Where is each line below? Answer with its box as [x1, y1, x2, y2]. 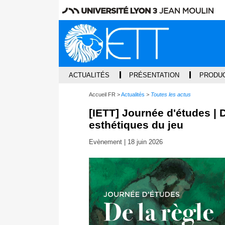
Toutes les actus [151, 91, 191, 97]
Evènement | [89, 138, 128, 146]
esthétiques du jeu [89, 119, 183, 131]
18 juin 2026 [128, 138, 163, 146]
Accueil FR [89, 91, 116, 97]
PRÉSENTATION [129, 71, 180, 79]
